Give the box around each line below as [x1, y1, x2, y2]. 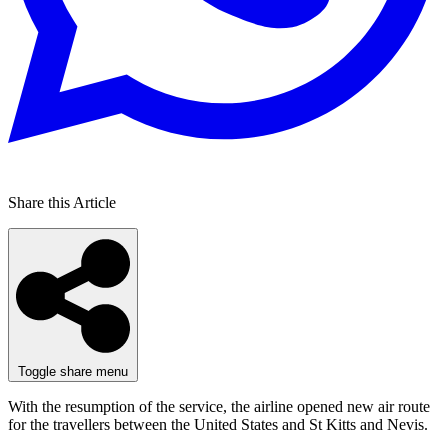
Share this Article [8, 193, 116, 211]
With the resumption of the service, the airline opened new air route [8, 397, 430, 415]
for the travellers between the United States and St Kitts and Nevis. [8, 415, 428, 433]
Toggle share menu [18, 363, 128, 379]
